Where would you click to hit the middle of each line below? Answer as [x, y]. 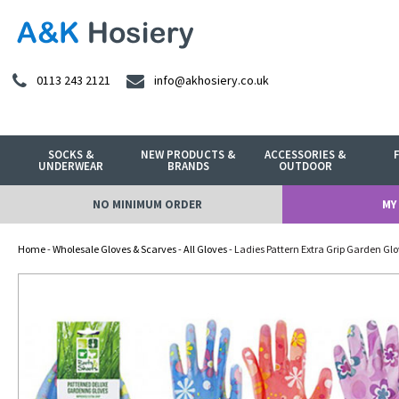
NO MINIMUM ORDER [147, 204]
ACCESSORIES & [305, 155]
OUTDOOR [305, 166]
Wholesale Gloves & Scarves [114, 249]
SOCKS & [71, 155]
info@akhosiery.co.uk [212, 81]
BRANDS [188, 166]
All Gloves [205, 249]
